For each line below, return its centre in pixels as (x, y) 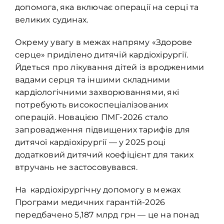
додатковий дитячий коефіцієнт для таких (104, 155)
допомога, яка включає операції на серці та (107, 7)
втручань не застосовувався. (76, 167)
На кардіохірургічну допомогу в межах (98, 190)
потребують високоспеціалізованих (92, 105)
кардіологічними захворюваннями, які (97, 92)
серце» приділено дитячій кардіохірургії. (102, 55)
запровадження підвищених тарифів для (103, 130)
